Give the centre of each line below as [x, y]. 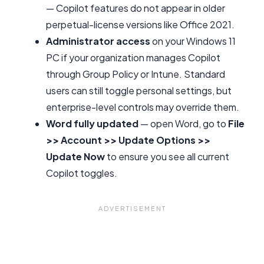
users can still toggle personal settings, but [139, 91]
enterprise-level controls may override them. [143, 107]
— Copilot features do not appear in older [136, 8]
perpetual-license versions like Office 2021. [140, 25]
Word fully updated [92, 124]
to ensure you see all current [167, 157]
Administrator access [98, 41]
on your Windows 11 [193, 41]
